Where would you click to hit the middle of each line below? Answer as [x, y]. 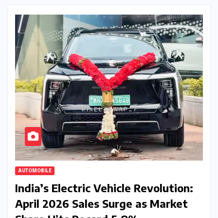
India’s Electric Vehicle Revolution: [104, 188]
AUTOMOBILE [35, 171]
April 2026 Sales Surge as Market [101, 204]
